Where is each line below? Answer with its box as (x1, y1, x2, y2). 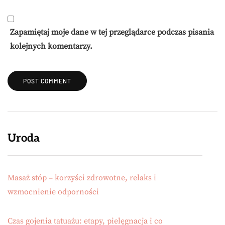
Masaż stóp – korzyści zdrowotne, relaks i (8, 173, 156, 183)
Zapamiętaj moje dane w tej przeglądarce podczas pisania (10, 27, 214, 38)
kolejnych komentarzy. (10, 41, 92, 52)
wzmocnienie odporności (8, 187, 99, 197)
